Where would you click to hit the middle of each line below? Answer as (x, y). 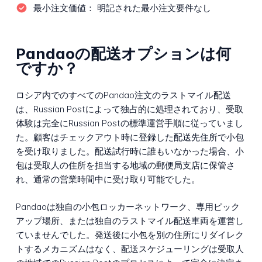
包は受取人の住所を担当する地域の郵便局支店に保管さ (125, 166)
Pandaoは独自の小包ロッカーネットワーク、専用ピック (127, 207)
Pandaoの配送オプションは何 (123, 53)
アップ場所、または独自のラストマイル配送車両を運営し (130, 221)
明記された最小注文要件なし (153, 8)
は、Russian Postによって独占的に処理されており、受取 (129, 109)
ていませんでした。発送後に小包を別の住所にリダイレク (130, 235)
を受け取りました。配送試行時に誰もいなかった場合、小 (130, 151)
